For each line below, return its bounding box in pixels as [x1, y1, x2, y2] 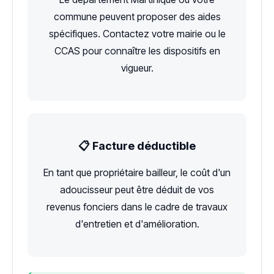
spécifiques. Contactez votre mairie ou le [48, 27, 226, 40]
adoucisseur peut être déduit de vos [60, 183, 214, 196]
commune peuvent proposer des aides [53, 10, 221, 23]
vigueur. [120, 61, 154, 74]
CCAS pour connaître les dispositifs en [54, 44, 220, 57]
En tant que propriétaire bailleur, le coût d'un [43, 166, 231, 179]
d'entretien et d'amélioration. [75, 217, 199, 230]
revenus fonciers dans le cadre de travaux [46, 200, 228, 213]
